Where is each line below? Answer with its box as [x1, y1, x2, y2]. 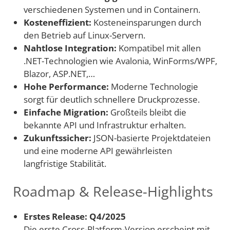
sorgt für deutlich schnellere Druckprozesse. [24, 93, 200, 106]
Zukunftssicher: [24, 132, 91, 144]
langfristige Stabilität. [24, 158, 106, 170]
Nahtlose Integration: [24, 42, 117, 54]
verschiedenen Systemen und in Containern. [24, 4, 200, 16]
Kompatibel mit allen [117, 42, 201, 54]
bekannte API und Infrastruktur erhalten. [24, 119, 186, 131]
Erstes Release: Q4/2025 [24, 210, 126, 222]
